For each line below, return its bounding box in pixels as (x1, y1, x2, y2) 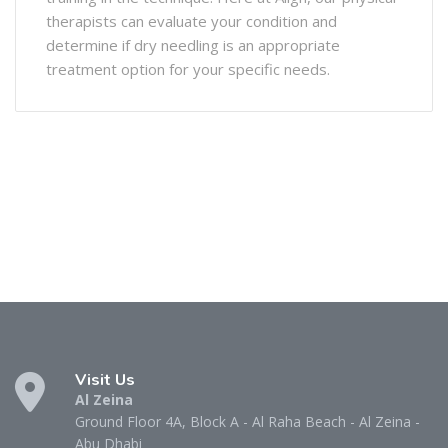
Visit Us (75, 368, 135, 391)
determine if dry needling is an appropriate (46, 34, 340, 55)
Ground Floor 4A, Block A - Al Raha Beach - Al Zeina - (75, 411, 420, 431)
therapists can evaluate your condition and (46, 10, 337, 31)
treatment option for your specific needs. (46, 58, 330, 79)
